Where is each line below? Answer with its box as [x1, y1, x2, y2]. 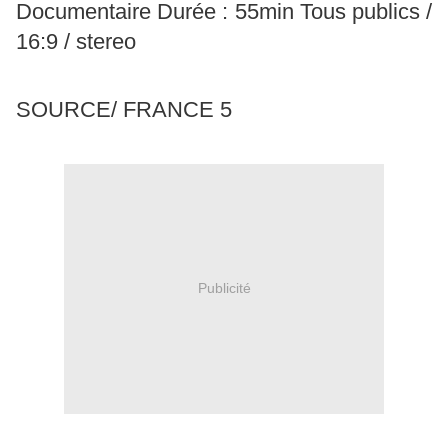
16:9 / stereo [16, 28, 136, 54]
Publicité [197, 280, 251, 297]
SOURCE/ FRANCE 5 [16, 96, 232, 122]
